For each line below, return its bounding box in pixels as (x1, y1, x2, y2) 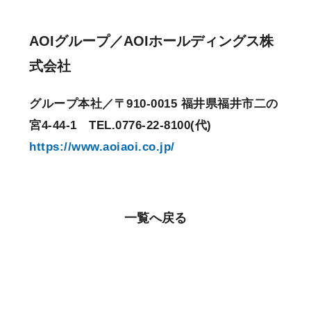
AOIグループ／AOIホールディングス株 (29, 33, 274, 49)
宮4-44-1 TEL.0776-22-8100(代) (29, 119, 212, 133)
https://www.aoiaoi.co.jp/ (29, 140, 175, 154)
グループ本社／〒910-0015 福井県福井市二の (29, 97, 278, 111)
